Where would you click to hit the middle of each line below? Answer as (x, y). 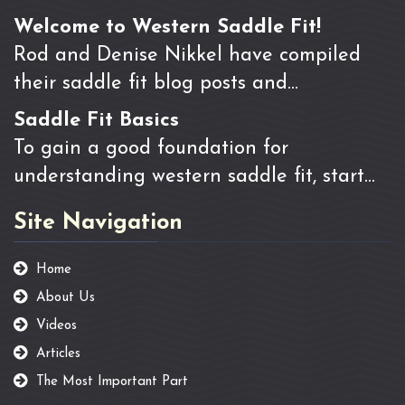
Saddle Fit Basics (96, 121)
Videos (57, 326)
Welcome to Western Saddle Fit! (167, 28)
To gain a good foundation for (151, 149)
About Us (66, 298)
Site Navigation (98, 223)
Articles (58, 354)
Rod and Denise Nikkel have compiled (187, 56)
